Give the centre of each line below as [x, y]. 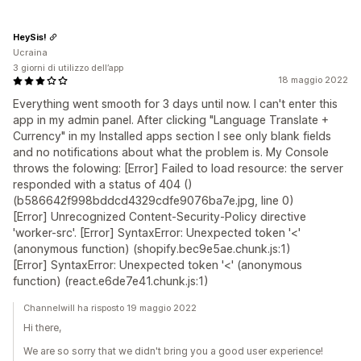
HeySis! [30, 37]
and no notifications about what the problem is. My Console [171, 152]
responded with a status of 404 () [103, 184]
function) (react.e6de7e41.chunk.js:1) [111, 281]
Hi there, [42, 328]
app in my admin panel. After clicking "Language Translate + [171, 120]
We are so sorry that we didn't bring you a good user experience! [173, 351]
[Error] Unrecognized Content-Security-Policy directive [160, 216]
